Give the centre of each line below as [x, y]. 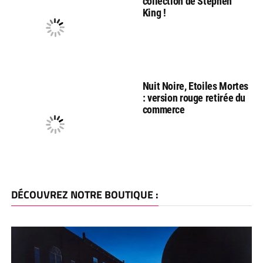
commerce [163, 109]
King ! [154, 12]
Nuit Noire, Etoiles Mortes [195, 86]
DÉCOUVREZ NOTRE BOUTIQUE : [85, 194]
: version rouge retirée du [194, 97]
